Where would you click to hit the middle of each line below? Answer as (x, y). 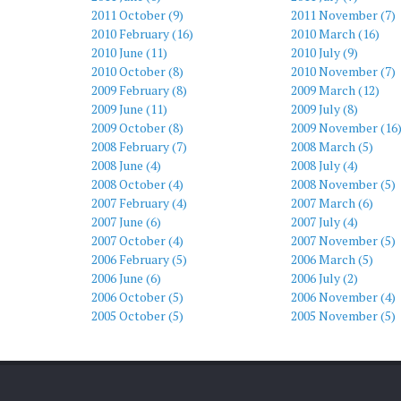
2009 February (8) (139, 90)
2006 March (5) (332, 259)
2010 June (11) (129, 52)
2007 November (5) (343, 240)
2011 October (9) (137, 15)
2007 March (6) (332, 203)
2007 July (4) (324, 222)
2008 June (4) (126, 165)
